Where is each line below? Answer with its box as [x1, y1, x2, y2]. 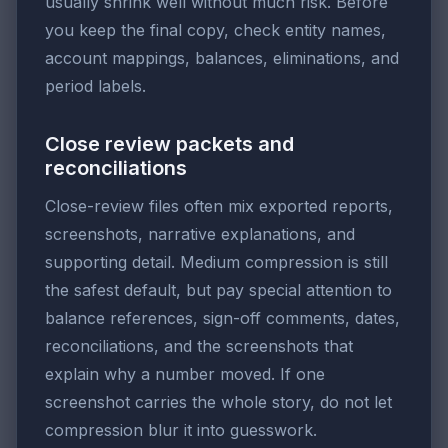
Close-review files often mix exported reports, [45, 196, 393, 217]
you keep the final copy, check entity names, [45, 20, 386, 41]
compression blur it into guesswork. [45, 420, 317, 441]
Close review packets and [45, 132, 294, 157]
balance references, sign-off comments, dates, [45, 308, 400, 329]
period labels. [45, 76, 146, 97]
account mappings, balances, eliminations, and [45, 48, 399, 69]
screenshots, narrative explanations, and [45, 224, 355, 245]
